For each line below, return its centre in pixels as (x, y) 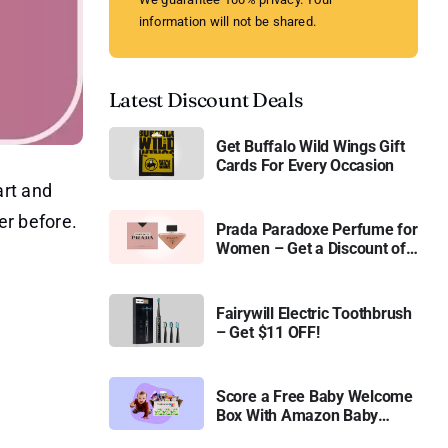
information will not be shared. (227, 21)
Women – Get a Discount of (310, 249)
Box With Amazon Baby (297, 416)
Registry (244, 435)
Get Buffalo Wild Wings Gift (310, 147)
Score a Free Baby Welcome (314, 397)
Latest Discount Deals (205, 99)
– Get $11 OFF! (267, 332)
